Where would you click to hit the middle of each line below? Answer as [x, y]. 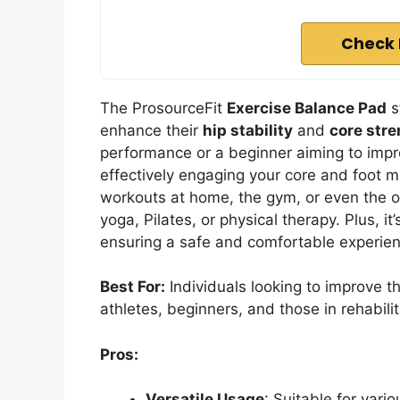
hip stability [248, 130]
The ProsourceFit [163, 108]
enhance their [151, 130]
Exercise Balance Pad [307, 108]
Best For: [133, 287]
